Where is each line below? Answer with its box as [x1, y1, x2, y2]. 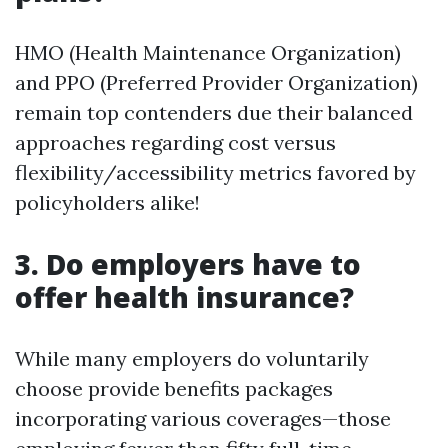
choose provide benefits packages [15, 376, 333, 401]
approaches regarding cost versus [15, 130, 336, 155]
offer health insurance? [15, 278, 354, 316]
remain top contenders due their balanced [15, 100, 413, 125]
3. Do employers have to [15, 245, 361, 283]
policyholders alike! [15, 190, 200, 215]
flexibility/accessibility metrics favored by [15, 160, 416, 185]
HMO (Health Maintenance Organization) [15, 40, 401, 65]
